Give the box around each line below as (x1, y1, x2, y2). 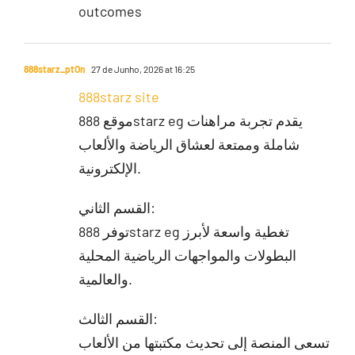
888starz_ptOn (23, 63, 86, 74)
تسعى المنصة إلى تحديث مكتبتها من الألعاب (78, 333, 330, 351)
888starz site (78, 87, 159, 105)
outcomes (78, 2, 142, 20)
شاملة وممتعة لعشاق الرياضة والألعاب (78, 135, 300, 153)
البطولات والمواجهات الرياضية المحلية (78, 246, 296, 264)
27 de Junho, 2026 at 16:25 (89, 63, 195, 74)
